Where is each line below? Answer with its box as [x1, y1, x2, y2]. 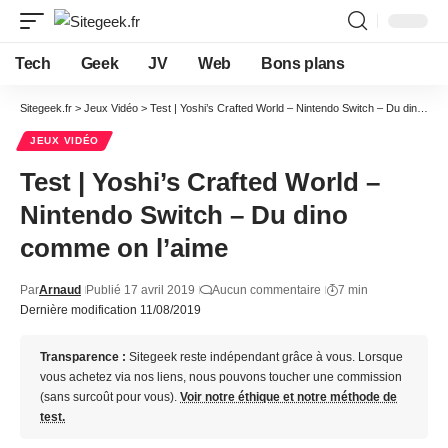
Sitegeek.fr [20, 102, 72, 114]
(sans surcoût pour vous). [40, 390, 180, 404]
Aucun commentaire [212, 283, 321, 297]
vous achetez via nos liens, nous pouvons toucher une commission [40, 370, 402, 384]
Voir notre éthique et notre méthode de [180, 390, 397, 404]
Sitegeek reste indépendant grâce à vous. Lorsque [126, 350, 403, 364]
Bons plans [260, 55, 345, 72]
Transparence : [40, 350, 126, 364]
